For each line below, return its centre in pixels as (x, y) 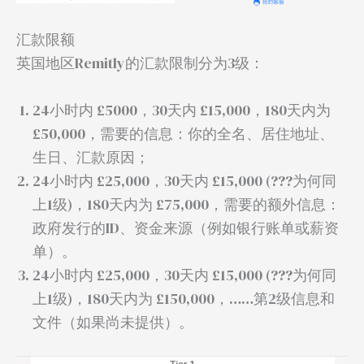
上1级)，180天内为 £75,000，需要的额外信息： (186, 204)
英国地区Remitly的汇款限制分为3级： (140, 63)
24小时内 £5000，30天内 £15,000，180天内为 (182, 110)
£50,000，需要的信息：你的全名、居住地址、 (183, 133)
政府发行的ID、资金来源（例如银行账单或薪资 (186, 227)
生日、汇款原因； (91, 157)
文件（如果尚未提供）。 (113, 322)
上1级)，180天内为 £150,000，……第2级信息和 (184, 298)
